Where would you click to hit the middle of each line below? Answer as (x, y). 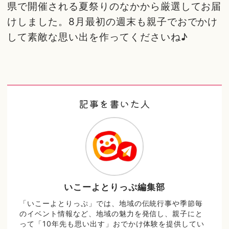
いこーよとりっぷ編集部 (114, 187)
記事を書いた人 (114, 104)
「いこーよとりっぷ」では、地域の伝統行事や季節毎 (111, 203)
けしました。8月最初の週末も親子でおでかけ (113, 21)
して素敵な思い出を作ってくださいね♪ (98, 37)
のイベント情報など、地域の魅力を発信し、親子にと (111, 214)
